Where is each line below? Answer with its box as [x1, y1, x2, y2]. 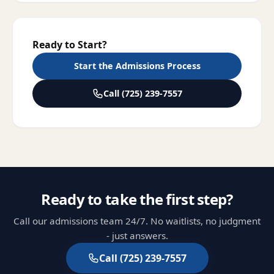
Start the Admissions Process [73, 60, 201, 72]
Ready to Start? [32, 38, 107, 51]
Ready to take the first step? [41, 189, 233, 209]
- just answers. [106, 229, 168, 242]
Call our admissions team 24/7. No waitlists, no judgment [13, 215, 261, 227]
